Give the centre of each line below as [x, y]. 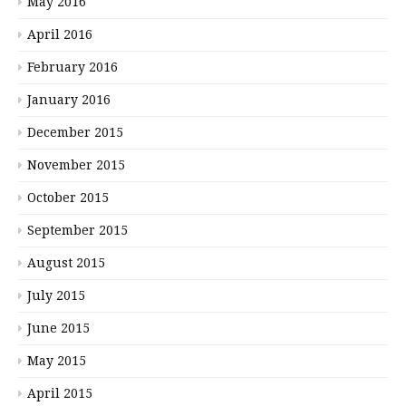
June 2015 [58, 328]
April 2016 [60, 34]
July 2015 [56, 295]
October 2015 [68, 197]
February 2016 [72, 67]
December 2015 [75, 132]
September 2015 [77, 230]
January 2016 [69, 99]
